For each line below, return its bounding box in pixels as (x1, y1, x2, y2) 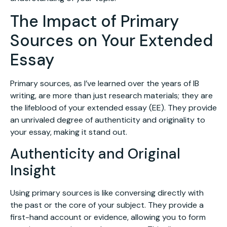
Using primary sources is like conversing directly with (10, 187, 204, 199)
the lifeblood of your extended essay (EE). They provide (10, 102, 217, 113)
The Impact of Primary (10, 10, 179, 32)
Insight (10, 161, 56, 180)
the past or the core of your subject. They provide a (10, 200, 204, 211)
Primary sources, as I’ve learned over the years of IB (10, 78, 199, 89)
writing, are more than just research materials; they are (10, 90, 213, 101)
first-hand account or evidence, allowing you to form (10, 212, 206, 223)
